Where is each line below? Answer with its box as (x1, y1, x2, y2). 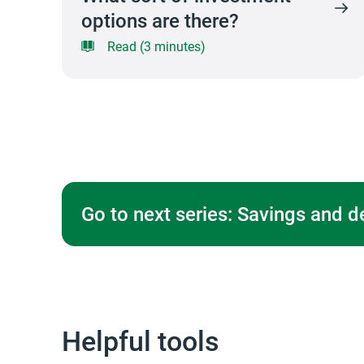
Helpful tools (62, 322, 219, 358)
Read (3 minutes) (107, 37, 206, 54)
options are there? (81, 7, 239, 33)
